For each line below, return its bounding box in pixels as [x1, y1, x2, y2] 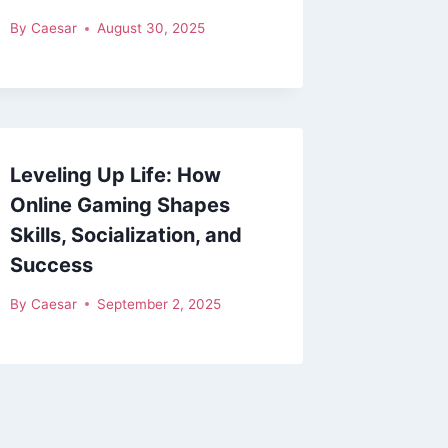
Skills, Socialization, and [10, 223, 243, 248]
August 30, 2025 [96, 20, 205, 37]
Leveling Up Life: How [10, 163, 222, 188]
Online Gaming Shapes [10, 193, 231, 218]
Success [10, 253, 94, 278]
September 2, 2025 [96, 295, 221, 312]
